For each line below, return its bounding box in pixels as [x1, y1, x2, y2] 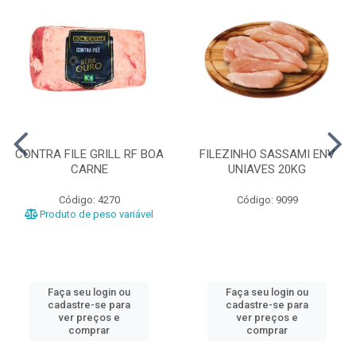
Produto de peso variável [37, 207, 153, 220]
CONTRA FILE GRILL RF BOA [14, 146, 164, 161]
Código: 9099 [236, 193, 298, 206]
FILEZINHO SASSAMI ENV [199, 146, 335, 161]
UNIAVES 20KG [228, 161, 306, 176]
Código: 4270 [58, 193, 120, 206]
